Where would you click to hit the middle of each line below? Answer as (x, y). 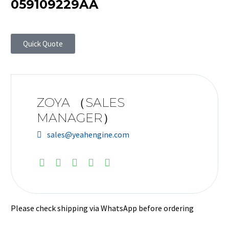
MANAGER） (76, 118)
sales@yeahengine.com (88, 134)
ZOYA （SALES (81, 102)
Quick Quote (43, 44)
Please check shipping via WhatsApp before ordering (102, 208)
